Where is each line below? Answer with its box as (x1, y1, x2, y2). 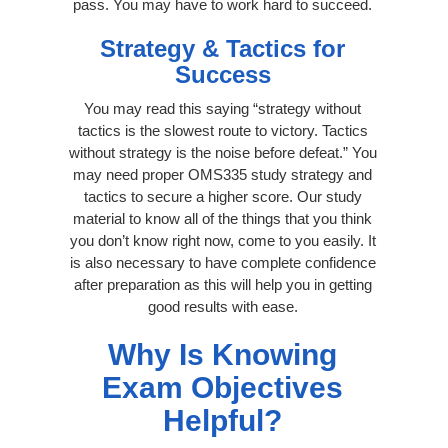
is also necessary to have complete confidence (69, 253, 376, 271)
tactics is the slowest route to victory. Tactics (77, 121, 368, 139)
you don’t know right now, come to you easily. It (69, 231, 376, 249)
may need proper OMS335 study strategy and (73, 165, 372, 183)
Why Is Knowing (108, 337, 337, 371)
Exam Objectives (102, 370, 343, 404)
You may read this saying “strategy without (84, 99, 361, 117)
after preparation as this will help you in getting (73, 275, 372, 293)
